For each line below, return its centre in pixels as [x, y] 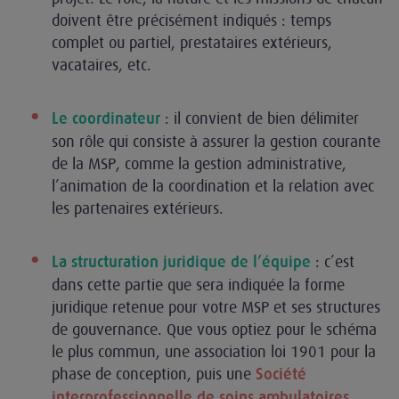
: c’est [333, 261]
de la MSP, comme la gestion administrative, [199, 163]
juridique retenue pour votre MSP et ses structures [216, 307]
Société [281, 374]
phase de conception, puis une [154, 374]
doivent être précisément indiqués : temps [191, 20]
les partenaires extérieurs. [140, 208]
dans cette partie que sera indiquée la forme [198, 285]
